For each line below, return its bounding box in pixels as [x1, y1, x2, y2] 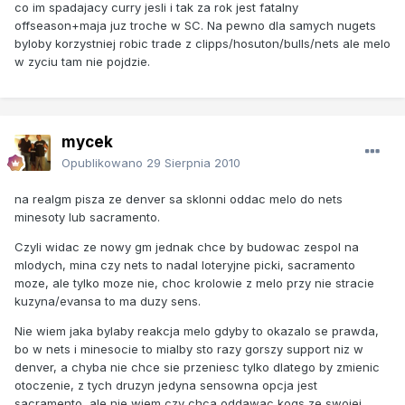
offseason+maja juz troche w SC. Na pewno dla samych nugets [14, 17, 376, 33]
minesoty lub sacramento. [14, 209, 160, 224]
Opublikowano [61, 155, 146, 170]
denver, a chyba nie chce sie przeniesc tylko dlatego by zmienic [14, 359, 380, 374]
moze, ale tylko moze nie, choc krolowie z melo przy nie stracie [14, 275, 374, 290]
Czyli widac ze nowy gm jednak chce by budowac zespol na [14, 239, 359, 254]
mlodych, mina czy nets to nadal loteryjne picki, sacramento [14, 257, 355, 272]
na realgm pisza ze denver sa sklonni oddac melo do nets [14, 191, 343, 206]
